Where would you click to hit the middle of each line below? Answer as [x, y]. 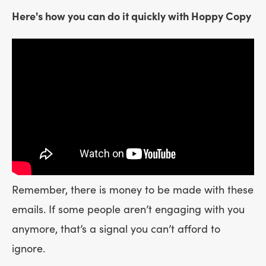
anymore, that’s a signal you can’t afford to [116, 230]
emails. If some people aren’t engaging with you [128, 210]
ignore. [28, 249]
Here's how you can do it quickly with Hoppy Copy [132, 17]
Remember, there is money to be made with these [133, 191]
